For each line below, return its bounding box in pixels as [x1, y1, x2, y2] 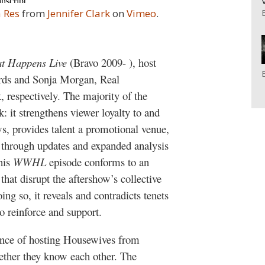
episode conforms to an [46, 154, 149, 169]
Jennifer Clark [47, 7, 110, 21]
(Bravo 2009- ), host [70, 54, 156, 70]
